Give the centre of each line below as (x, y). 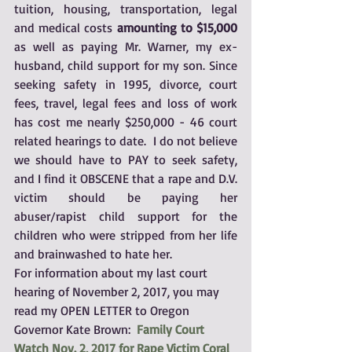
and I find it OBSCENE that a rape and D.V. (126, 178)
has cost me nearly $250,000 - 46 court (126, 122)
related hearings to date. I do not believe (126, 141)
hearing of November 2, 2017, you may (118, 291)
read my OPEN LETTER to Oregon (103, 310)
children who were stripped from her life (126, 235)
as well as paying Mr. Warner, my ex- (126, 46)
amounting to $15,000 (177, 27)
